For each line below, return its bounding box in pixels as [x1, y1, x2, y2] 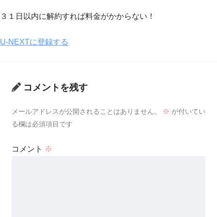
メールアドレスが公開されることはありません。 [12, 108, 161, 116]
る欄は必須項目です [12, 120, 73, 128]
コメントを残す [23, 82, 88, 93]
